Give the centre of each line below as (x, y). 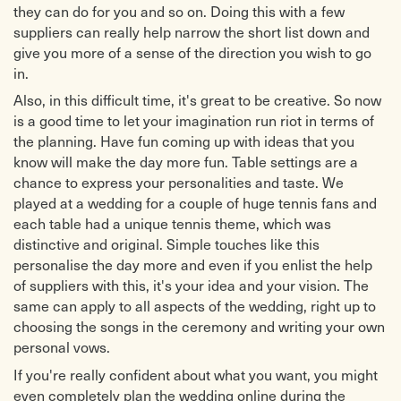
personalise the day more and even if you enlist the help (193, 265)
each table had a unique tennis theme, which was (172, 224)
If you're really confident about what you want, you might (196, 374)
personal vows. (62, 347)
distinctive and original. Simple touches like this (166, 244)
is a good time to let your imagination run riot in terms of (194, 121)
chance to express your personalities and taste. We (179, 183)
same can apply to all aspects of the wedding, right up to (195, 306)
